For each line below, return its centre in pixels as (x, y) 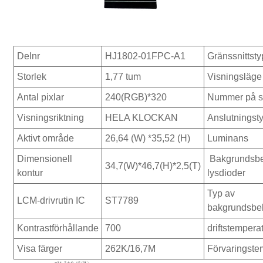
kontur (30, 173)
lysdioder (227, 173)
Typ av (221, 193)
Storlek (32, 76)
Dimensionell (45, 159)
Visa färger (40, 248)
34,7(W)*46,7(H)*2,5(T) (153, 166)
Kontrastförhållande (58, 228)
